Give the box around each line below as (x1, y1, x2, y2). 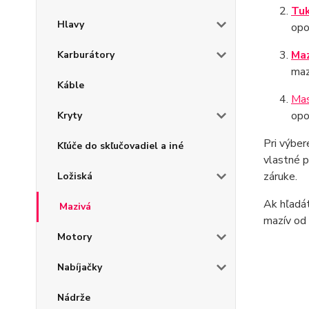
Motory (57, 230, 92, 243)
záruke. (263, 169, 297, 184)
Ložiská (57, 170, 92, 183)
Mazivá (59, 200, 91, 213)
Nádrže (57, 291, 90, 304)
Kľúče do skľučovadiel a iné (57, 139, 183, 152)
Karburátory (57, 48, 114, 61)
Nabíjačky (57, 261, 102, 274)
